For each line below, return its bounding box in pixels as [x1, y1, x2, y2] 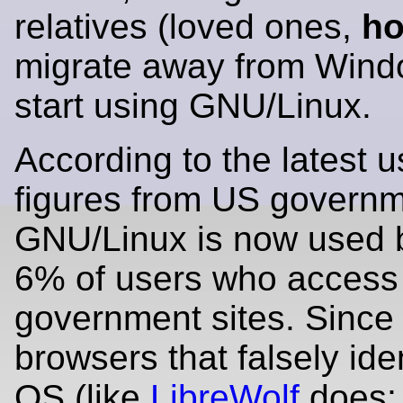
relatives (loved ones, [14, 6, 362, 46]
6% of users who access [14, 258, 399, 298]
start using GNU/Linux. [14, 85, 372, 125]
